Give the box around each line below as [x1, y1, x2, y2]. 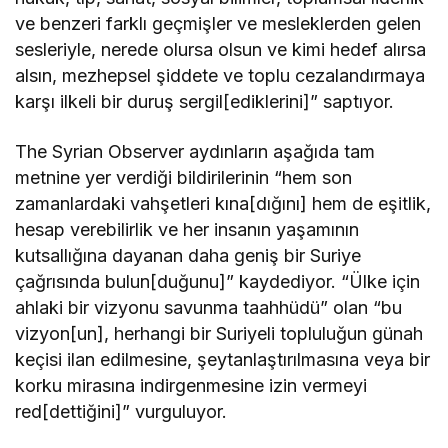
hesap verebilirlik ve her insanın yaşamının [15, 218, 360, 240]
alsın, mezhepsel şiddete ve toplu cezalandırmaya [15, 64, 426, 86]
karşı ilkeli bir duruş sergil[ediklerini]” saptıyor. [15, 90, 395, 112]
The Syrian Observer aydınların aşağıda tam [15, 140, 376, 162]
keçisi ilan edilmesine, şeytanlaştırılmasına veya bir [15, 348, 431, 370]
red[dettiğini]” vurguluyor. [15, 400, 228, 422]
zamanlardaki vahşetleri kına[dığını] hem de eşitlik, [15, 192, 432, 214]
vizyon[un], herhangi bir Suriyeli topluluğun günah [15, 322, 424, 344]
